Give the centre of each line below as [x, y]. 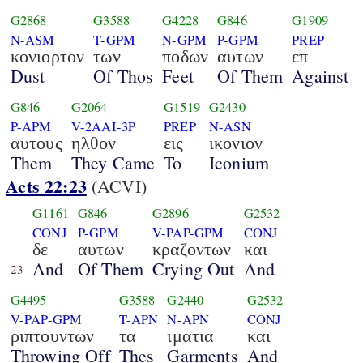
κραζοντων [192, 249]
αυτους [36, 143]
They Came [113, 162]
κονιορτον [47, 56]
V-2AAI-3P [103, 127]
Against [320, 75]
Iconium [239, 162]
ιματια [191, 335]
